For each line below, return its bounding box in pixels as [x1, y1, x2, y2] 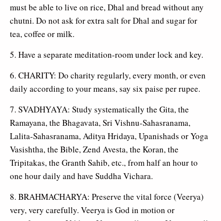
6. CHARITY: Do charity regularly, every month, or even [10, 69, 206, 81]
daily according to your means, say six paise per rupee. [10, 82, 200, 94]
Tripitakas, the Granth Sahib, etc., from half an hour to [10, 156, 198, 168]
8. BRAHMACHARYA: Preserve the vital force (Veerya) [10, 190, 204, 202]
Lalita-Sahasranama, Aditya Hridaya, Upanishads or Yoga [10, 130, 208, 142]
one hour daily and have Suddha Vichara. [10, 170, 153, 182]
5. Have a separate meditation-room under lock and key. [10, 48, 203, 60]
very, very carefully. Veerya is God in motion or [10, 204, 175, 216]
